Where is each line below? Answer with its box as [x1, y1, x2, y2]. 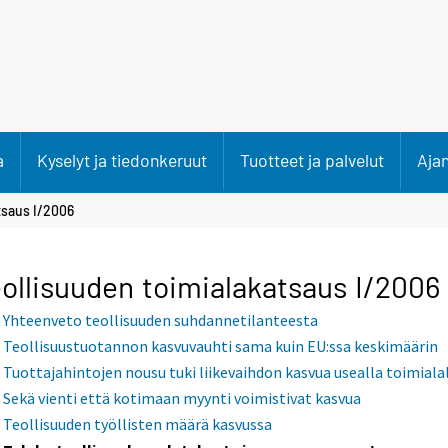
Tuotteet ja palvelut [240, 149, 384, 171]
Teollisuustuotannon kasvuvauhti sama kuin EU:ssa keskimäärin [3, 336, 439, 357]
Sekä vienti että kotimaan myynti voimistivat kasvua [3, 388, 362, 409]
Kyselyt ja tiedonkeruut [37, 149, 207, 171]
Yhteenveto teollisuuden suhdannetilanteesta [3, 310, 319, 331]
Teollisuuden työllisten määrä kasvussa [3, 414, 273, 435]
